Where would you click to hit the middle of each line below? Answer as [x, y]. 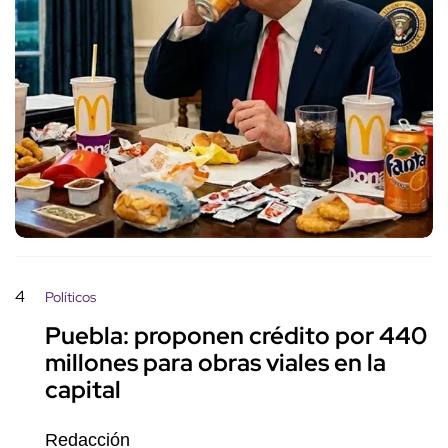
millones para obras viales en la [215, 363]
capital [83, 390]
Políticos [70, 297]
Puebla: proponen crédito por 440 [236, 336]
